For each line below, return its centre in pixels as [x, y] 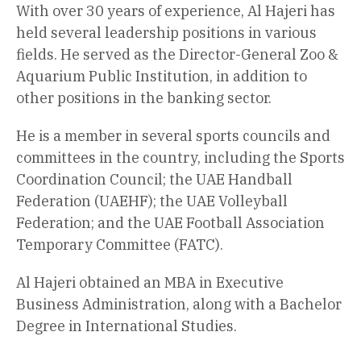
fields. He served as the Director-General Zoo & [177, 54]
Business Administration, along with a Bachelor [179, 304]
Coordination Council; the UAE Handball [154, 179]
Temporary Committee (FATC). [120, 244]
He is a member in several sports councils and [173, 135]
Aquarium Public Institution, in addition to [162, 76]
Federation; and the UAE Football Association [170, 222]
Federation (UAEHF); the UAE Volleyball [152, 201]
